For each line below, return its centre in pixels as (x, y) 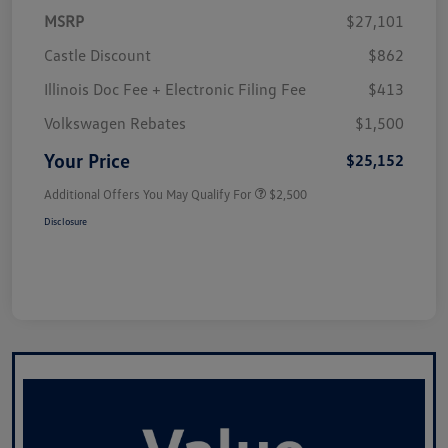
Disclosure (65, 220)
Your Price (87, 159)
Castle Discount (97, 54)
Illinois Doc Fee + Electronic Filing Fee (175, 88)
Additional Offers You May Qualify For (148, 193)
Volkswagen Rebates (115, 122)
